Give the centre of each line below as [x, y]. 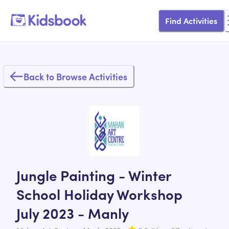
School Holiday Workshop [99, 194]
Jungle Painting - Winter [94, 175]
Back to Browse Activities [75, 76]
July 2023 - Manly [73, 213]
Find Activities [191, 20]
